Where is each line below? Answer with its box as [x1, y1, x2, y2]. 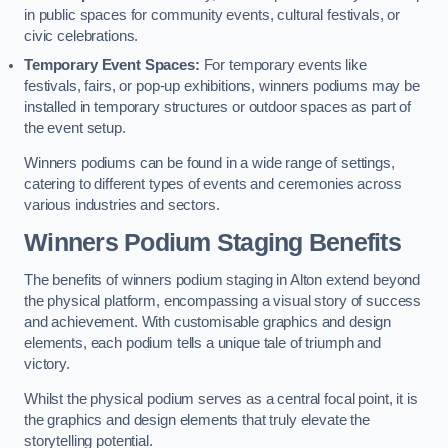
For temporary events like [199, 56, 367, 73]
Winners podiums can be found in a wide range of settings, [24, 155, 395, 172]
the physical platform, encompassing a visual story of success [24, 292, 422, 309]
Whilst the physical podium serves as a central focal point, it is [24, 391, 418, 408]
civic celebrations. [24, 27, 139, 44]
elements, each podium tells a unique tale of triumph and [24, 334, 381, 351]
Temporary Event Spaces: [24, 56, 200, 73]
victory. [24, 355, 70, 372]
